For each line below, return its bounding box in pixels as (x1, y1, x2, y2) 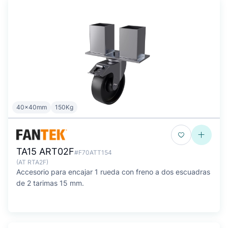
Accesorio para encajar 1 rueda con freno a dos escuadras (16, 167, 210, 176)
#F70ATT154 (74, 149, 112, 156)
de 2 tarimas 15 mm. (16, 179, 84, 187)
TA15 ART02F (16, 146, 74, 157)
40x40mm (16, 103, 47, 111)
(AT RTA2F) (16, 158, 48, 166)
